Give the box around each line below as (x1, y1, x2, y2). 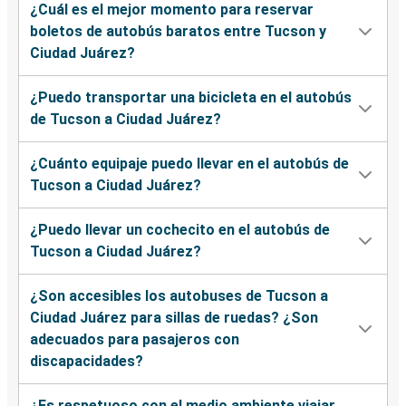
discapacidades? (30, 353, 143, 371)
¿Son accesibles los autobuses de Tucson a (30, 287, 328, 305)
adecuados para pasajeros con (30, 331, 239, 349)
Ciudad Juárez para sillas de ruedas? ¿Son (30, 309, 318, 327)
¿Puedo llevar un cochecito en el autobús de (30, 221, 330, 239)
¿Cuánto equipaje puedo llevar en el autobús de (30, 155, 349, 173)
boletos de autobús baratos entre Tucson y (30, 23, 326, 41)
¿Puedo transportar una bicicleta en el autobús (30, 89, 352, 107)
